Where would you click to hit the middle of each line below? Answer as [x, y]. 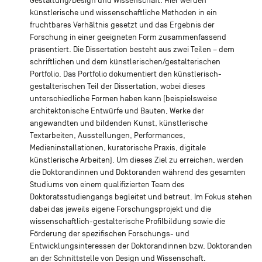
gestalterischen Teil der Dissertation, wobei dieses [117, 86]
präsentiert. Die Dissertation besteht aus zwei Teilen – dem [132, 49]
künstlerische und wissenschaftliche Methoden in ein [123, 12]
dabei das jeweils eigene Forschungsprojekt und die [120, 209]
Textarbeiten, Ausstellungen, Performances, [107, 135]
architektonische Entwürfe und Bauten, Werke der [117, 111]
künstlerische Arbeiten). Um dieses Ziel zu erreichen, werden [136, 160]
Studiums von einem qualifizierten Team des [107, 184]
